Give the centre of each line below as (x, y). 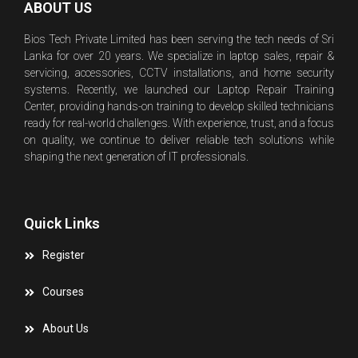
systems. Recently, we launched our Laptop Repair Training (179, 89)
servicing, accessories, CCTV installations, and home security (179, 72)
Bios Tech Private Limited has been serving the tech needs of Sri (179, 39)
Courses (63, 292)
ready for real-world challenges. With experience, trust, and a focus (179, 123)
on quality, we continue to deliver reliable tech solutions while (179, 139)
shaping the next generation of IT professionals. (136, 156)
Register (63, 255)
